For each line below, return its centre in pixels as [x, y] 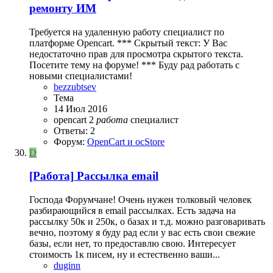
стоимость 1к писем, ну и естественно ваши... [125, 254]
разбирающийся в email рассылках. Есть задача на [133, 211]
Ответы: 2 [74, 130]
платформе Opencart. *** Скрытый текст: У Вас [128, 43]
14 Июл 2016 [80, 108]
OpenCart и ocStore [126, 141]
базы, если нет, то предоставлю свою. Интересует [133, 243]
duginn [67, 265]
